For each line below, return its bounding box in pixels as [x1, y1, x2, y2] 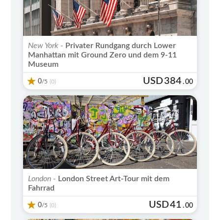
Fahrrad [28, 184, 55, 192]
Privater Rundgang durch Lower [63, 41, 176, 50]
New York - [28, 41, 64, 50]
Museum [28, 60, 59, 68]
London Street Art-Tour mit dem [56, 174, 170, 183]
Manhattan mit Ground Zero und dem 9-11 [28, 51, 177, 59]
